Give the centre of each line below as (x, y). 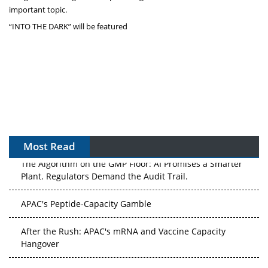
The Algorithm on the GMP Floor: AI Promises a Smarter (132, 163)
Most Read (49, 146)
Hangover (40, 243)
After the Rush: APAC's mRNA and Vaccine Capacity (123, 230)
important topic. (38, 9)
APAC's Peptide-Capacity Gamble (86, 203)
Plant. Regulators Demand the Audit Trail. (104, 175)
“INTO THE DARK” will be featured (69, 26)
